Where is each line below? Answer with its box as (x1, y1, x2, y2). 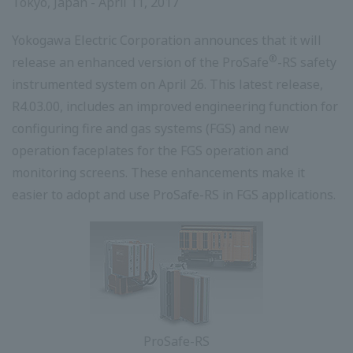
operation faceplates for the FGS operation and (12, 142, 288, 160)
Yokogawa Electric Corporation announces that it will (12, 32, 321, 50)
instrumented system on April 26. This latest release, (12, 76, 323, 94)
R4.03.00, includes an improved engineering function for (12, 98, 338, 116)
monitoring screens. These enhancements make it (12, 164, 305, 182)
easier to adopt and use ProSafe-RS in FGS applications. (12, 186, 336, 204)
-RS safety (277, 54, 336, 72)
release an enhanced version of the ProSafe (12, 54, 269, 72)
